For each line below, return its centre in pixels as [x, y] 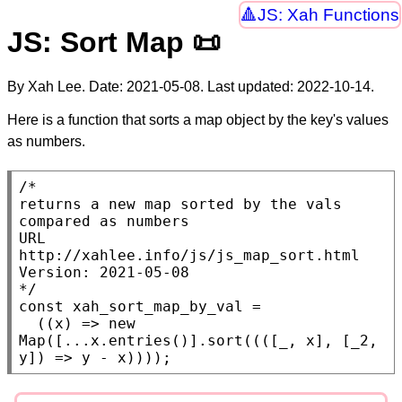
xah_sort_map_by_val [158, 306]
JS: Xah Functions [328, 15]
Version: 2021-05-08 [104, 272]
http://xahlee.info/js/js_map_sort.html [189, 255]
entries [140, 340]
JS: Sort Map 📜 [114, 43]
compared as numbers [104, 221]
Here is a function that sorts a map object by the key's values [198, 119]
